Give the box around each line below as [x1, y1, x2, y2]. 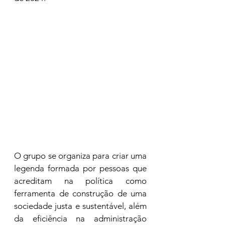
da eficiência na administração [14, 213, 147, 223]
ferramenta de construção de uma [14, 188, 147, 198]
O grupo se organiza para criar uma [14, 151, 147, 161]
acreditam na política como [14, 176, 147, 186]
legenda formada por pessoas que [14, 163, 147, 173]
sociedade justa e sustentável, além [14, 201, 147, 211]
